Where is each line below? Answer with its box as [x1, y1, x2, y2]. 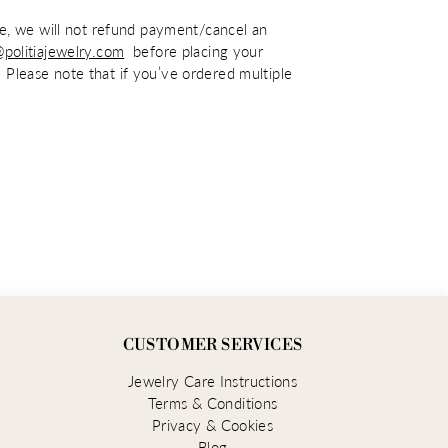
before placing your [124, 42, 264, 61]
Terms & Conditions [147, 394, 278, 413]
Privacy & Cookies [151, 416, 274, 435]
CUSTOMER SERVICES [122, 335, 303, 356]
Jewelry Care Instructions [127, 372, 298, 391]
